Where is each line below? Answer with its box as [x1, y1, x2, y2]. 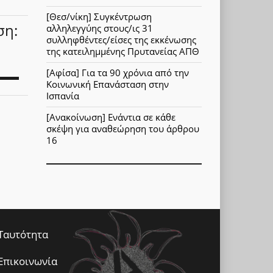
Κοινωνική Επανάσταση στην [46, 78, 169, 91]
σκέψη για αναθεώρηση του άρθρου [46, 122, 199, 135]
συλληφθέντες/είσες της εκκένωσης [46, 34, 196, 46]
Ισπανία [46, 90, 79, 102]
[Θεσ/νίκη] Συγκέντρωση [46, 10, 152, 23]
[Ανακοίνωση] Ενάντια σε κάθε [46, 111, 175, 124]
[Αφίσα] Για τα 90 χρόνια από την [46, 66, 189, 79]
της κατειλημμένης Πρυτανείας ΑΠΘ [46, 45, 199, 58]
